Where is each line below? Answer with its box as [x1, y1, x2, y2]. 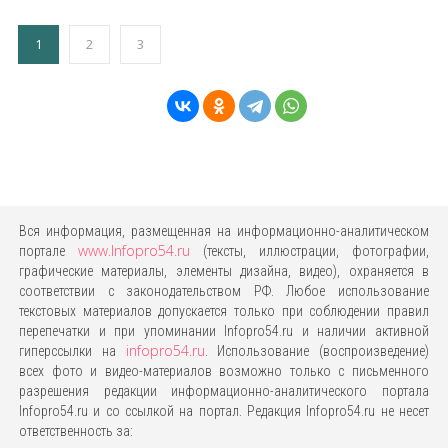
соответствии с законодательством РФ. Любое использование [18, 283, 430, 300]
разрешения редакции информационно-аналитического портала [18, 383, 430, 400]
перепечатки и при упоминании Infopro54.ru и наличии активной [18, 323, 430, 340]
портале [18, 243, 78, 260]
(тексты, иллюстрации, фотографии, [189, 243, 430, 260]
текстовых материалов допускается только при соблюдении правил [18, 303, 430, 320]
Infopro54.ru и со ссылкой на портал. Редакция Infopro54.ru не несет [18, 403, 430, 420]
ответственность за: [18, 423, 133, 440]
